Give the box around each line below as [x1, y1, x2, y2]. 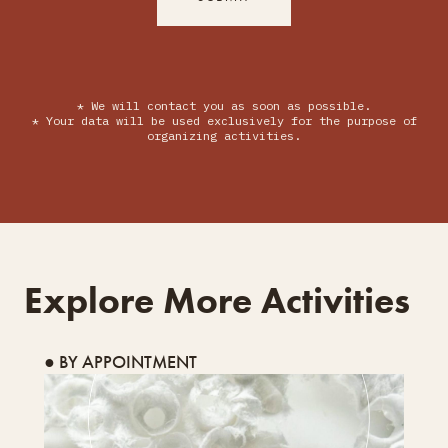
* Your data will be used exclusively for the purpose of [31, 112, 417, 128]
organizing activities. [147, 127, 301, 143]
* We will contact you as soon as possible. [77, 97, 371, 113]
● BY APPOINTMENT [44, 349, 197, 373]
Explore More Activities [24, 276, 410, 324]
